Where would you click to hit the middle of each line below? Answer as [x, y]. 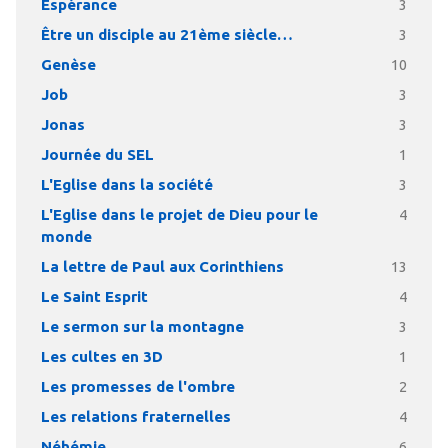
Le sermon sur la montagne [142, 326]
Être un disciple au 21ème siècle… [166, 34]
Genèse [68, 64]
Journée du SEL [97, 154]
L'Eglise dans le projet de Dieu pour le [179, 214]
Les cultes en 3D [101, 356]
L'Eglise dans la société [126, 184]
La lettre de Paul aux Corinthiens [162, 266]
